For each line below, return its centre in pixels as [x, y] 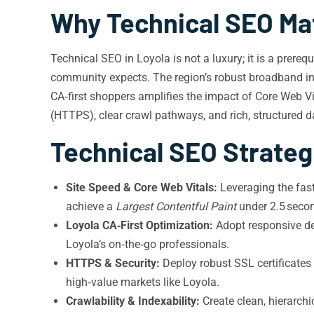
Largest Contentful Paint [176, 206]
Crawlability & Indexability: [133, 301]
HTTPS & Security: [113, 263]
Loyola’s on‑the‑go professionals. [148, 244]
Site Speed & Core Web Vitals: [142, 187]
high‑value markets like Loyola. [143, 282]
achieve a [91, 206]
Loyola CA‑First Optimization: [139, 225]
